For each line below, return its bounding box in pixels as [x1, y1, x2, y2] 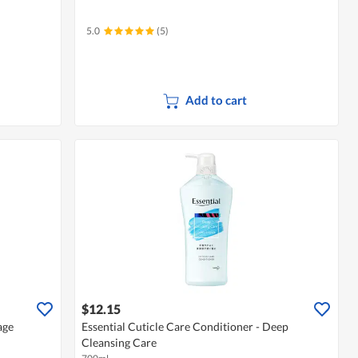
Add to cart [185, 93, 248, 108]
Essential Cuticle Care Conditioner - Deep [82, 320, 289, 334]
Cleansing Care [82, 336, 157, 350]
